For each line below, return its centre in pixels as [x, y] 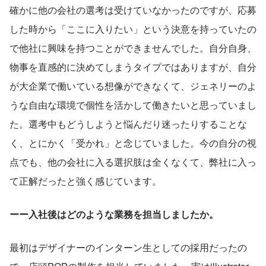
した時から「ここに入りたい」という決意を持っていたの [133, 29]
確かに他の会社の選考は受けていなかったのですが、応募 [133, 10]
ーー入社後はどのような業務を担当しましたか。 [114, 214]
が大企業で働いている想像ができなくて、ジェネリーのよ [133, 86]
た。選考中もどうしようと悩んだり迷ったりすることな [128, 124]
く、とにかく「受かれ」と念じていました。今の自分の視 [133, 143]
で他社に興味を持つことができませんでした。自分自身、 [133, 48]
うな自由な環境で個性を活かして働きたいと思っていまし [133, 105]
